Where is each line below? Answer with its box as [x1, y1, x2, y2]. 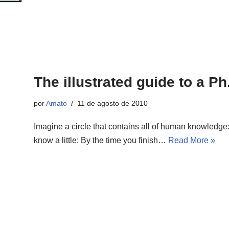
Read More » [168, 135, 215, 145]
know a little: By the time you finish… [34, 135, 168, 145]
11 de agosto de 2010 [77, 99, 148, 107]
